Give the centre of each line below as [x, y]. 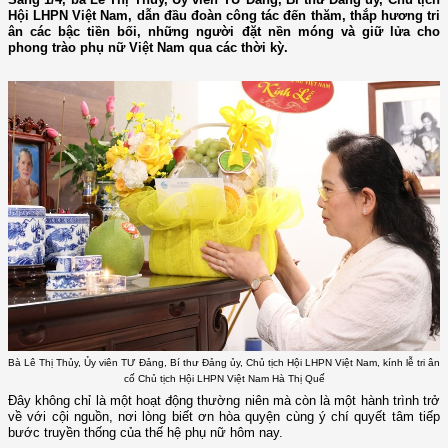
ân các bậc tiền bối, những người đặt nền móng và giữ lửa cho [224, 32]
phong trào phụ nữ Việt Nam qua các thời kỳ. [148, 48]
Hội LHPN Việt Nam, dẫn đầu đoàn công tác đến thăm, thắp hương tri [224, 16]
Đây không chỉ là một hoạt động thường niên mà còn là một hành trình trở [224, 401]
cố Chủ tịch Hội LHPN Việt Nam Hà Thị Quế [224, 378]
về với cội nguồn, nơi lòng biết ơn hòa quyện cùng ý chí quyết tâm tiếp [224, 417]
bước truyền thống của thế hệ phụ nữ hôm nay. [145, 433]
